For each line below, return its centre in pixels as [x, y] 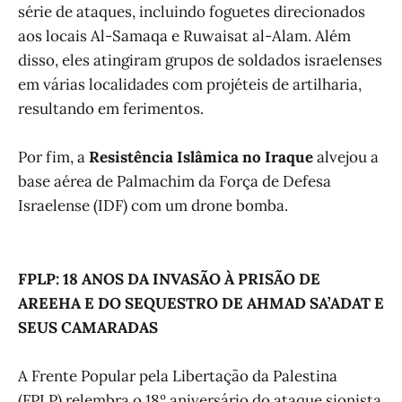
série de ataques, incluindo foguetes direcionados [192, 12]
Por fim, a [53, 157]
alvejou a [348, 157]
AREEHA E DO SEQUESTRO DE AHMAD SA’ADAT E [201, 303]
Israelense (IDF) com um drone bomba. [153, 206]
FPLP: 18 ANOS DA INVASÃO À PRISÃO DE [169, 279]
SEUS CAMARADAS [88, 327]
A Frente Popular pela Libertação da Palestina [178, 376]
